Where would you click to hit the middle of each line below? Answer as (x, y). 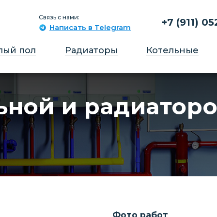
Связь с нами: (59, 17)
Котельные (173, 50)
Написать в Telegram (90, 27)
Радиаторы (91, 50)
